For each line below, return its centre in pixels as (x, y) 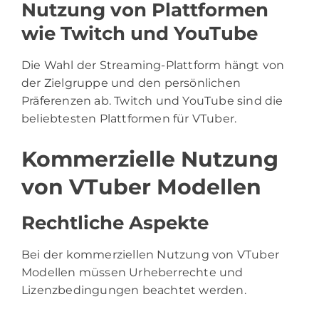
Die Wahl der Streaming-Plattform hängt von (153, 66)
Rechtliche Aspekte (115, 223)
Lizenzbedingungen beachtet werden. (134, 291)
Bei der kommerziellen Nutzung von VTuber (151, 255)
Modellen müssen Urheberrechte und (132, 273)
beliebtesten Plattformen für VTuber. (129, 119)
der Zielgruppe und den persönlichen (131, 83)
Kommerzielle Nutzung (150, 159)
